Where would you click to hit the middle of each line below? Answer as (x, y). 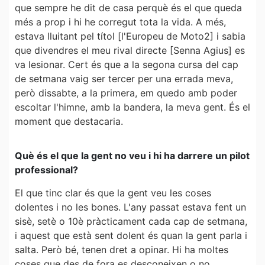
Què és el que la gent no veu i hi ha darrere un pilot (132, 156)
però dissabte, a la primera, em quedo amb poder (126, 93)
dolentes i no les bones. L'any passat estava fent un (130, 207)
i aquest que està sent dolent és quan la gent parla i (131, 235)
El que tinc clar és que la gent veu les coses (113, 193)
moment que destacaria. (69, 122)
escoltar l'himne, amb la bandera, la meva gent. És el (132, 107)
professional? (46, 170)
